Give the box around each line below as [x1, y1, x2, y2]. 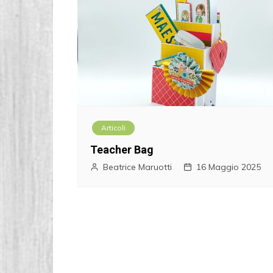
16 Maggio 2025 [196, 161, 261, 173]
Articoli [101, 123, 126, 133]
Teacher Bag [90, 143, 154, 157]
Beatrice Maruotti [103, 161, 172, 173]
